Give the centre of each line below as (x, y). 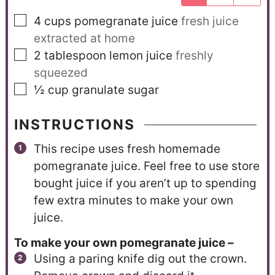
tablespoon (75, 56)
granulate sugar (115, 90)
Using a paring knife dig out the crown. (140, 259)
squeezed (60, 73)
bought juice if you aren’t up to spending (145, 183)
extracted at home (84, 39)
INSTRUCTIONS (74, 124)
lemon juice (141, 56)
